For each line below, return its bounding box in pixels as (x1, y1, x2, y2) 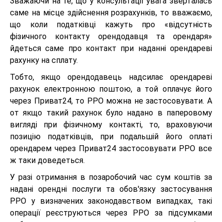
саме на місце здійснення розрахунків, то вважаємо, (10, 8, 212, 17)
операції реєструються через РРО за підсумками (10, 208, 212, 218)
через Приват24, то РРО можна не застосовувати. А (10, 96, 212, 106)
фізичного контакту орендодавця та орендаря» (10, 32, 212, 41)
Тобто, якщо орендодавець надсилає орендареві (10, 72, 212, 82)
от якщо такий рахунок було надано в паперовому (10, 108, 212, 117)
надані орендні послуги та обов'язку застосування (10, 184, 212, 194)
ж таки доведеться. (10, 156, 85, 165)
